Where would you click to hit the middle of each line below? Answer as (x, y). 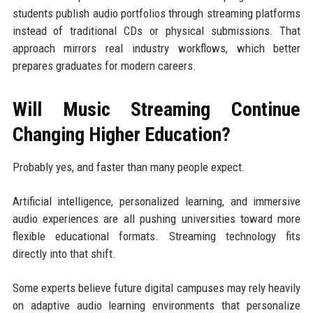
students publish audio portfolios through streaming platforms (156, 14)
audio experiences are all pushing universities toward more (156, 219)
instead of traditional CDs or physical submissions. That (156, 31)
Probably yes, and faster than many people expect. (129, 167)
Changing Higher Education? (121, 135)
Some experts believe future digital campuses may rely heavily (156, 288)
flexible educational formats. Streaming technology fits (156, 236)
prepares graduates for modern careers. (104, 66)
